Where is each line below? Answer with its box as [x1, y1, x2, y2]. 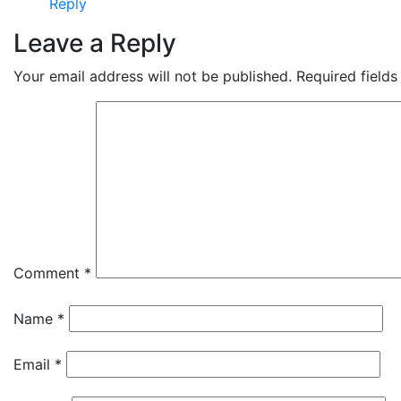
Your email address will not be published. [13, 67, 292, 85]
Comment [13, 264, 84, 282]
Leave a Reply [13, 28, 176, 58]
